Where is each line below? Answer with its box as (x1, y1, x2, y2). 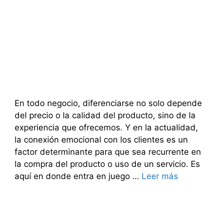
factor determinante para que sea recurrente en (15, 147, 201, 157)
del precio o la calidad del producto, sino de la (15, 110, 196, 121)
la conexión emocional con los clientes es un (15, 135, 188, 145)
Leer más (142, 171, 178, 182)
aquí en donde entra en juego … (15, 171, 142, 182)
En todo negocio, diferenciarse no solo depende (15, 98, 202, 109)
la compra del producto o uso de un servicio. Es (15, 159, 200, 169)
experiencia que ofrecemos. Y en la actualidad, (15, 123, 198, 133)
